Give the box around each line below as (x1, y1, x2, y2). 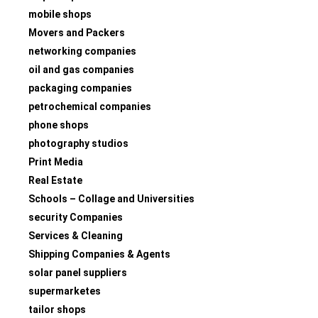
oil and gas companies (28, 63, 134, 75)
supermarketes (28, 285, 101, 297)
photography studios (28, 137, 128, 149)
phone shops (28, 119, 89, 131)
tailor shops (28, 303, 86, 315)
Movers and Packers (28, 26, 125, 38)
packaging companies (28, 82, 132, 94)
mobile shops (28, 8, 92, 20)
